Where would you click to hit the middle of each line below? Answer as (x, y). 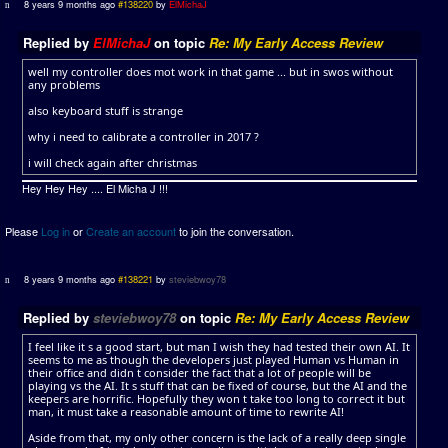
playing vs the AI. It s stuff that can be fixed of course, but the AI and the (217, 385)
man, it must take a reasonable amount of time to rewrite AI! (186, 411)
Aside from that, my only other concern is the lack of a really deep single (217, 437)
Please (23, 231)
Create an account (131, 231)
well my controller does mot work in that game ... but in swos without (210, 71)
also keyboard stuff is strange (105, 110)
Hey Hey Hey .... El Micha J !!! (95, 188)
